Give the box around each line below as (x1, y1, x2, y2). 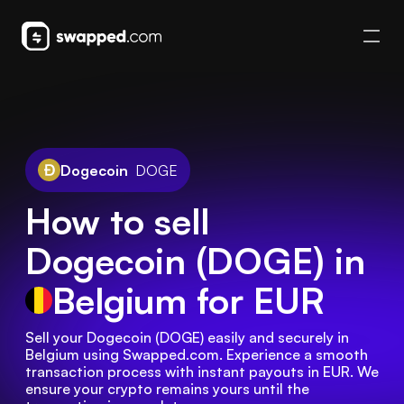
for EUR (187, 278, 325, 323)
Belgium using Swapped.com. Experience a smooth (25, 345, 368, 363)
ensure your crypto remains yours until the (25, 380, 309, 398)
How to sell (25, 198, 209, 243)
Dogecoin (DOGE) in (25, 238, 365, 283)
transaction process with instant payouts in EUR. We (25, 363, 379, 381)
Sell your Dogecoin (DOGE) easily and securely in (25, 328, 349, 346)
